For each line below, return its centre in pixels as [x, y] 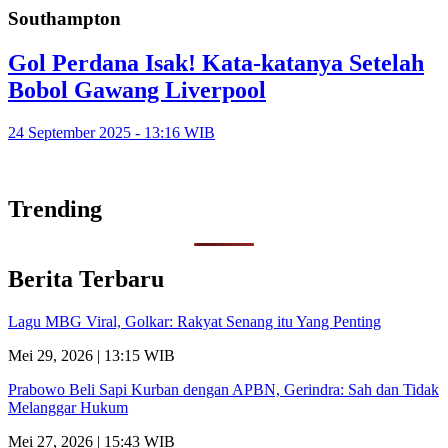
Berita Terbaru [86, 278]
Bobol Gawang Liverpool [137, 90]
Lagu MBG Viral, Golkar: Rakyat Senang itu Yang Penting [194, 321]
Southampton [64, 19]
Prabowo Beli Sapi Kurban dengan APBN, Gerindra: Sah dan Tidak [223, 389]
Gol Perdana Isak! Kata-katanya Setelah [216, 63]
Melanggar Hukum [68, 407]
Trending [55, 209]
